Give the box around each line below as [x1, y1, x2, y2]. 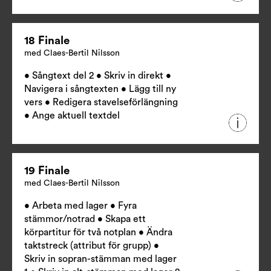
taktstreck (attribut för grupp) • [24, 241, 159, 251]
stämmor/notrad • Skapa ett [24, 214, 146, 224]
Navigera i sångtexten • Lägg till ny [24, 84, 176, 94]
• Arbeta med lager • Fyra [24, 201, 137, 211]
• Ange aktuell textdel [24, 111, 120, 121]
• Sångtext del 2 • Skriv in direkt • [24, 71, 171, 81]
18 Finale [24, 35, 70, 47]
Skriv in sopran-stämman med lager [24, 254, 177, 264]
